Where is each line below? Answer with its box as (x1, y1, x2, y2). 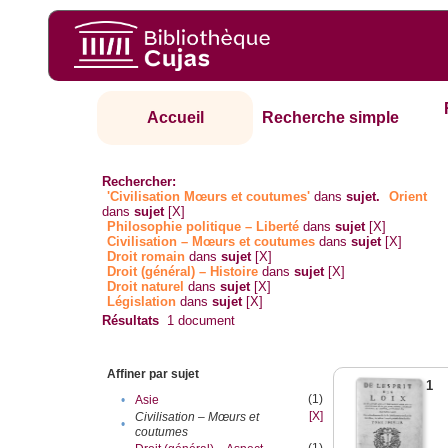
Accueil (146, 109, 204, 127)
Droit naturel (107, 279, 185, 295)
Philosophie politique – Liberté (107, 219, 300, 235)
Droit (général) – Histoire (107, 264, 259, 280)
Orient (389, 189, 428, 205)
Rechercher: (102, 174, 177, 190)
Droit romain (107, 249, 186, 265)
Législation (107, 294, 177, 310)
